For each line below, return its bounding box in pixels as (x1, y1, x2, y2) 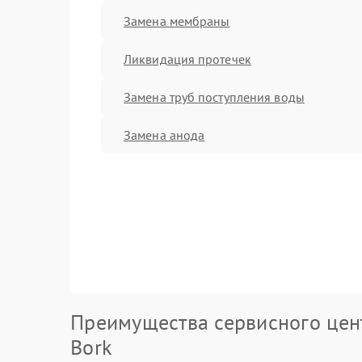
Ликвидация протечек (124, 50, 251, 67)
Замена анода (124, 126, 205, 143)
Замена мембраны (124, 12, 230, 29)
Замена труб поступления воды (124, 88, 305, 105)
